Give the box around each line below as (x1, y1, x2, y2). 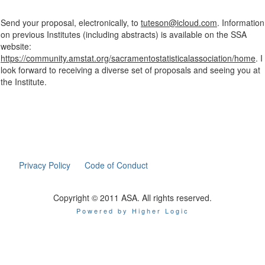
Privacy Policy (19, 159, 71, 171)
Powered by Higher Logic (76, 205, 189, 215)
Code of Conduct (85, 159, 148, 171)
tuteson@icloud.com (141, 16, 217, 28)
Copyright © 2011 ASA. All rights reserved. (53, 191, 212, 203)
